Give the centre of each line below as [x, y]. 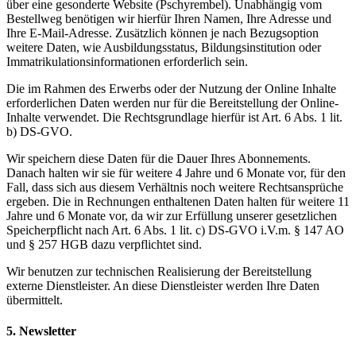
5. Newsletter [41, 331]
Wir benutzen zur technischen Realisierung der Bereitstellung [159, 272]
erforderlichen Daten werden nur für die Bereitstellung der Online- [172, 103]
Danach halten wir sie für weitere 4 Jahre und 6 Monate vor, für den [176, 173]
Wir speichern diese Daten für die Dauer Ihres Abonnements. [159, 159]
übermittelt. [35, 300]
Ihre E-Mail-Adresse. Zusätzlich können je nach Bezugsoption [163, 33]
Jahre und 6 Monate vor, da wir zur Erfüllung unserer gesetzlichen [172, 216]
